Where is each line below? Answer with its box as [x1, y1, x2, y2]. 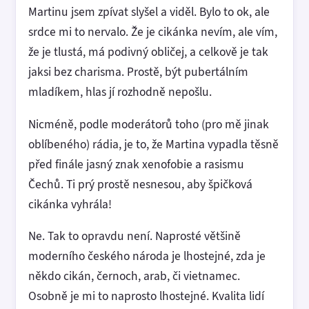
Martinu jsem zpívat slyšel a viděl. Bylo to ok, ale [28, 3, 270, 20]
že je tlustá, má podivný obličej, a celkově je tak [28, 43, 268, 60]
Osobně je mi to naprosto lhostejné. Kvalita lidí [28, 288, 264, 304]
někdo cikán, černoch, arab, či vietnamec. [28, 268, 240, 284]
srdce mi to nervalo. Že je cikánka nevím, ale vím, [28, 23, 277, 40]
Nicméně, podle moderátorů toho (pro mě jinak [28, 115, 269, 132]
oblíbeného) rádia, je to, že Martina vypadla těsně [28, 135, 279, 152]
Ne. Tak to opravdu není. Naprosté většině [28, 228, 241, 244]
